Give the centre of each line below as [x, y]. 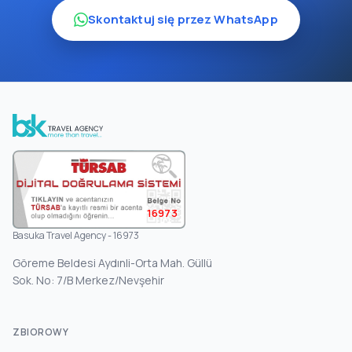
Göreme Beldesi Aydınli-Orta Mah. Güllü [112, 263]
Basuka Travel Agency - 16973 [76, 236]
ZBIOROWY [40, 332]
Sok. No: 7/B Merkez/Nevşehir [88, 280]
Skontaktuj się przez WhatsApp [183, 20]
